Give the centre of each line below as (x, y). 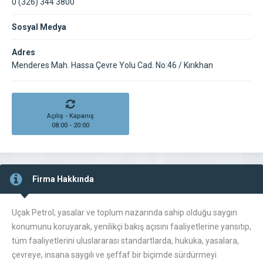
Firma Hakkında (63, 179)
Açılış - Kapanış (70, 116)
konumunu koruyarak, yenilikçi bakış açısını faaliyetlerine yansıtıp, (131, 227)
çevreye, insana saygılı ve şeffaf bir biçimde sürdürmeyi (114, 255)
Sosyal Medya (39, 27)
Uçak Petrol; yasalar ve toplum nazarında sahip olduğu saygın (124, 213)
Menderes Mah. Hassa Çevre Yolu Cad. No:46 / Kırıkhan (112, 65)
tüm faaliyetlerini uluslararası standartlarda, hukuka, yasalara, (125, 241)
